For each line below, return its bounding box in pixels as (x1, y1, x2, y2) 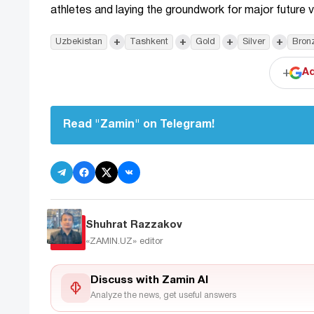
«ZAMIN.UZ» (86, 237, 139, 246)
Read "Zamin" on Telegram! (63, 120, 214, 130)
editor (139, 237, 163, 246)
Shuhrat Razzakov (86, 219, 182, 230)
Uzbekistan (55, 38, 102, 47)
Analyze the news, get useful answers (90, 291, 236, 299)
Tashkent (130, 38, 168, 47)
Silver (243, 38, 265, 47)
